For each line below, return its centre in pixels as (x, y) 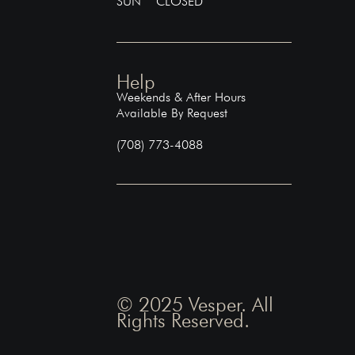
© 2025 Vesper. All (195, 304)
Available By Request (172, 113)
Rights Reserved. (183, 320)
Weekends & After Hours (181, 97)
